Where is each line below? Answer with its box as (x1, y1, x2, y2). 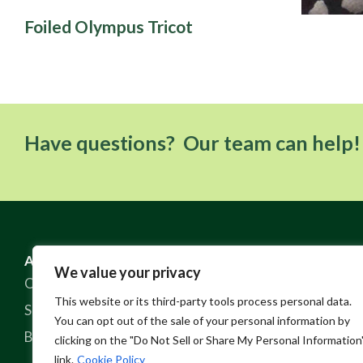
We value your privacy (54, 263, 201, 281)
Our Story (24, 275, 85, 292)
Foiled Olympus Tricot (24, 16, 193, 36)
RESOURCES (232, 252, 328, 269)
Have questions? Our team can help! (24, 130, 361, 155)
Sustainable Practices (24, 301, 154, 318)
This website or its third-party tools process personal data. (54, 294, 352, 308)
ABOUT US (24, 252, 107, 269)
